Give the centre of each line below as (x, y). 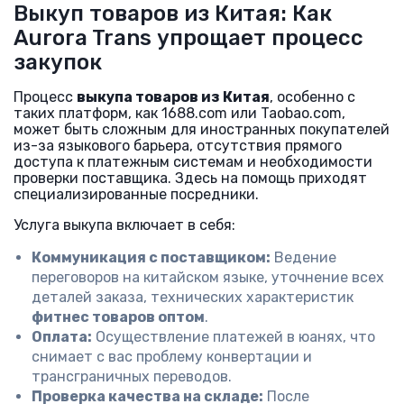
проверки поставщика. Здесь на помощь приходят (190, 178)
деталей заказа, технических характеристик (193, 297)
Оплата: (62, 337)
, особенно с (312, 97)
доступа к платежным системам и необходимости (193, 162)
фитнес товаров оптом (118, 317)
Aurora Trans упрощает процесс (188, 38)
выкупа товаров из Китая (173, 97)
